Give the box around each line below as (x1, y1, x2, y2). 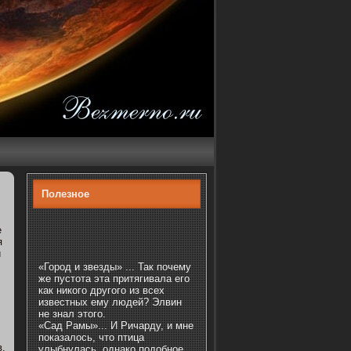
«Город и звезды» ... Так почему (38, 261, 191, 273)
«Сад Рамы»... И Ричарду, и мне (38, 320, 194, 331)
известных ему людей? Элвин (38, 296, 182, 308)
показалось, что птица (38, 331, 144, 343)
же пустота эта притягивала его (38, 273, 190, 284)
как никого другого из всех (38, 284, 165, 296)
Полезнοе (42, 188, 89, 200)
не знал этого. (38, 308, 106, 320)
